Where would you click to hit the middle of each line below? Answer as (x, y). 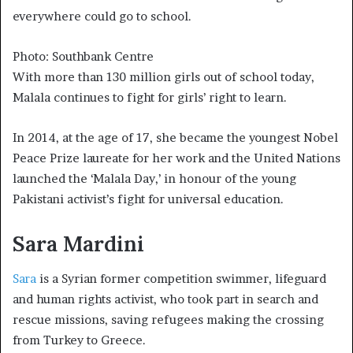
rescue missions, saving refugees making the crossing (168, 320)
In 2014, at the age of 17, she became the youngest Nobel (175, 137)
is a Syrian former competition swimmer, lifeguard (183, 279)
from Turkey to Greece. (81, 340)
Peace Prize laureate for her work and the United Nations (176, 158)
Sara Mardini (81, 243)
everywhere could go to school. (102, 16)
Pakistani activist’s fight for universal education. (148, 199)
